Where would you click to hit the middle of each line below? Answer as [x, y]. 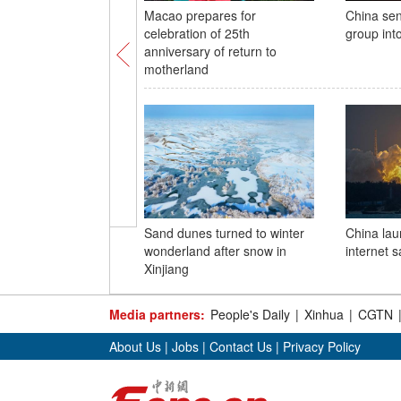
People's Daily [250, 314]
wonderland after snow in [215, 251]
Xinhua [324, 314]
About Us [135, 346]
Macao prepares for [200, 15]
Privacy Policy [322, 346]
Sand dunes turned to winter [224, 233]
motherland [176, 69]
